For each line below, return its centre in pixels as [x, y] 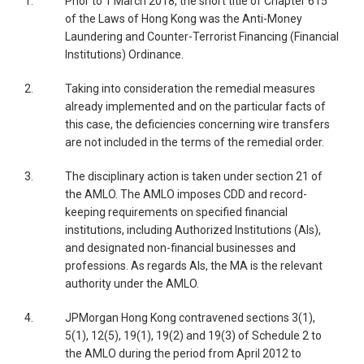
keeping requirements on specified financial [176, 212]
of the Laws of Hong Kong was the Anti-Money [184, 19]
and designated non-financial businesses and [180, 248]
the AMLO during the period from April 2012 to [183, 353]
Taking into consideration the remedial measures [190, 89]
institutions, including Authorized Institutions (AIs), [193, 230]
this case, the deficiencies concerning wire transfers [197, 124]
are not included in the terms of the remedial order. [195, 142]
